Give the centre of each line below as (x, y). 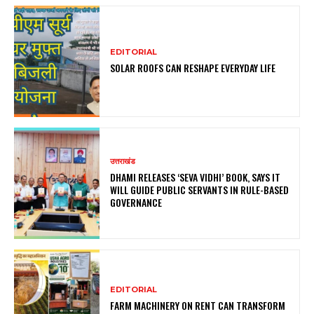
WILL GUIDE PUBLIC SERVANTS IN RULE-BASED (200, 190)
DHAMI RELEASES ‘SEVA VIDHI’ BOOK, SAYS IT (196, 177)
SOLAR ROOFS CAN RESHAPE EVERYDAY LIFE (193, 68)
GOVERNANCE (136, 203)
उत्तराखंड (123, 162)
